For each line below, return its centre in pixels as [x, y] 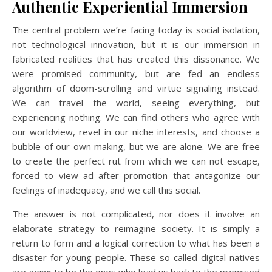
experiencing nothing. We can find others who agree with [136, 117]
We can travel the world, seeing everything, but [136, 103]
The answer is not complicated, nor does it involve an [136, 214]
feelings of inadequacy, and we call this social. [106, 190]
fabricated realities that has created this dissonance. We [136, 59]
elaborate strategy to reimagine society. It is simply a [136, 229]
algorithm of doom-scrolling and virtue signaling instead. [136, 88]
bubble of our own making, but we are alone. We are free [136, 147]
